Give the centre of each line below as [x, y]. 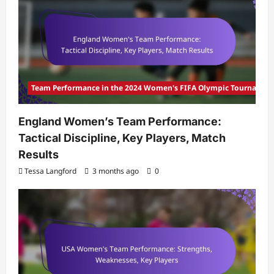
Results [39, 154]
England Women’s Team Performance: [120, 121]
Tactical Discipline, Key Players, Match [122, 138]
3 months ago [116, 171]
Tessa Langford [50, 171]
